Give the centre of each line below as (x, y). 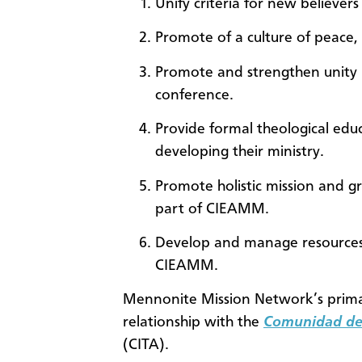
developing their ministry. (240, 152)
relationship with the (193, 323)
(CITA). (146, 345)
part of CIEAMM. (212, 209)
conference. (194, 95)
